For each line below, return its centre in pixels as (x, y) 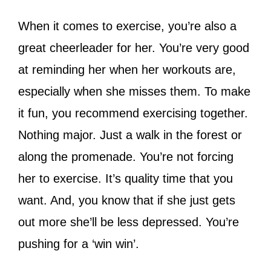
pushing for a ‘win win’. (79, 243)
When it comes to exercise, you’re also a (127, 26)
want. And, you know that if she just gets (127, 200)
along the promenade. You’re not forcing (126, 156)
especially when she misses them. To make (134, 91)
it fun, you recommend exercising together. (133, 113)
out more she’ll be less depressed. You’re (129, 222)
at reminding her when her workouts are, (127, 69)
